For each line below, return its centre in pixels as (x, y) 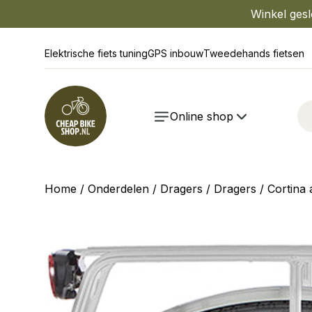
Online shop (202, 116)
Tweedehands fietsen (254, 53)
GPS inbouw (175, 53)
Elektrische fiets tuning (96, 53)
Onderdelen (118, 189)
